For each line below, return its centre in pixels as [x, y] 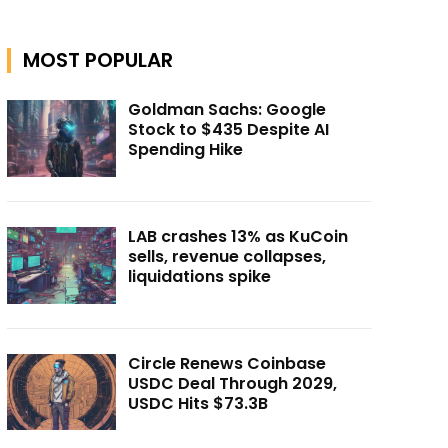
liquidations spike [200, 276]
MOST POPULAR [97, 60]
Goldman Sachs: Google [227, 110]
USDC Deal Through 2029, [233, 383]
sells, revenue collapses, [227, 256]
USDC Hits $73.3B [198, 403]
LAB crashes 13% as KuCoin [238, 236]
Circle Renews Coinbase [227, 363]
